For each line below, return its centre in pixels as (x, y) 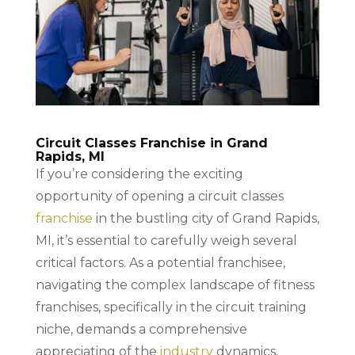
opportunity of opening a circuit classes (159, 196)
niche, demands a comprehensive (141, 329)
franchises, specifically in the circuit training (171, 307)
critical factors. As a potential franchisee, (160, 262)
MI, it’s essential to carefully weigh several (166, 240)
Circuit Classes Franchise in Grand (151, 143)
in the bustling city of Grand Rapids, (206, 218)
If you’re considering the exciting (139, 174)
